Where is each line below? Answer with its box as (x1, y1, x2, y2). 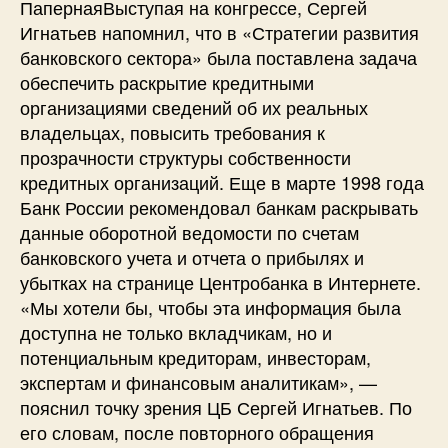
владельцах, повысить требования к (20, 118, 325, 145)
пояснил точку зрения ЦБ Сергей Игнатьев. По (20, 393, 412, 420)
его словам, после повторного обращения (20, 418, 374, 445)
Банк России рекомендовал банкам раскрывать (20, 193, 418, 220)
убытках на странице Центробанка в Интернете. (20, 268, 421, 295)
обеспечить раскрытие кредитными (20, 68, 314, 95)
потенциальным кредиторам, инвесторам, (20, 343, 371, 370)
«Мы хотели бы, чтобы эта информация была (20, 293, 401, 320)
